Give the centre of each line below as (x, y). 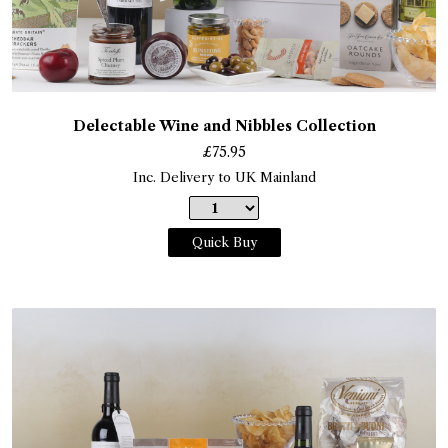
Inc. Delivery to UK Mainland (224, 176)
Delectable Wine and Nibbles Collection (224, 125)
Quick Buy (224, 241)
